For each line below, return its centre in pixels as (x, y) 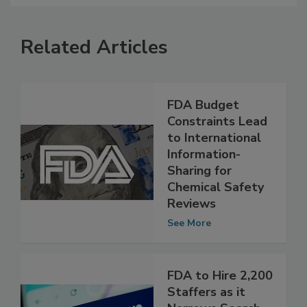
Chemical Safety (216, 201)
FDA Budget (203, 119)
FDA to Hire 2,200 (220, 290)
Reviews (192, 218)
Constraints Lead (217, 135)
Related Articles (94, 61)
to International (214, 152)
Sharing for (199, 185)
